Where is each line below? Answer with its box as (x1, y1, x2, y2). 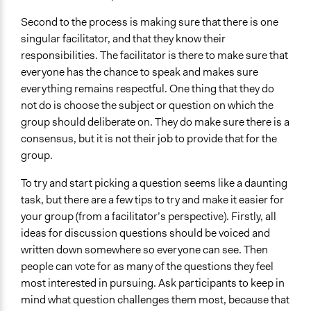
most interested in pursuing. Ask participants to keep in (21, 276, 285, 291)
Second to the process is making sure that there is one (21, 15, 278, 30)
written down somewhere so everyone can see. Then (21, 242, 268, 258)
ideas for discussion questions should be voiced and (21, 226, 270, 241)
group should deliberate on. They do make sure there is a (21, 115, 289, 130)
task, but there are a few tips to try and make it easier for (21, 192, 284, 208)
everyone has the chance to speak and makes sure (21, 65, 258, 80)
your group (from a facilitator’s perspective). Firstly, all (21, 209, 276, 224)
